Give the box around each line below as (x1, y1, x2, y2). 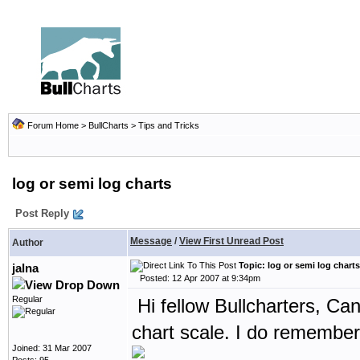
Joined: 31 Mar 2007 (12, 343, 92, 353)
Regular (12, 294, 43, 304)
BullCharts (88, 121, 129, 130)
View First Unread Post (179, 235, 284, 247)
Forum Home (27, 121, 79, 130)
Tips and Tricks (138, 121, 199, 130)
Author (12, 237, 43, 248)
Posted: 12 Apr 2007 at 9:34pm (130, 273, 260, 284)
